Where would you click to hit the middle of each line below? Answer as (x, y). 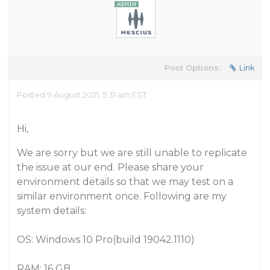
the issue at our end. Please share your (110, 167)
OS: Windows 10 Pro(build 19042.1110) (106, 240)
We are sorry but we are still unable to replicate (132, 153)
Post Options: (193, 67)
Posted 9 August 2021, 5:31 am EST (82, 95)
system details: (52, 211)
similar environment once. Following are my (122, 196)
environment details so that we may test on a (125, 182)
